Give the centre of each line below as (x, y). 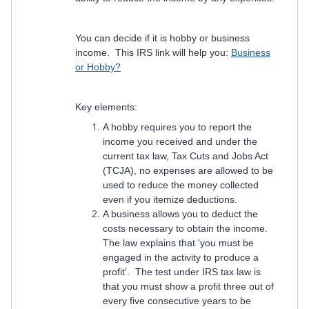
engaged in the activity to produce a (181, 257)
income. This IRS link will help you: (153, 52)
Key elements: (106, 107)
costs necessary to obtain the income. (187, 228)
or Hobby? (98, 67)
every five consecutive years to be (177, 301)
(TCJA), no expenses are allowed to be (188, 170)
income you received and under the (180, 141)
